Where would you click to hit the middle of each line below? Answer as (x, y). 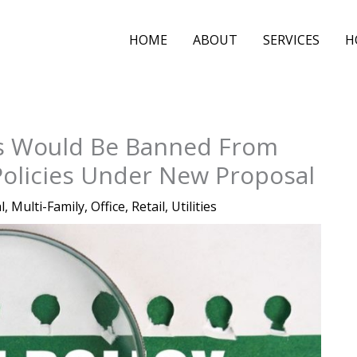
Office (108, 206)
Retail (148, 206)
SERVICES (291, 40)
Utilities (194, 206)
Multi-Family (48, 206)
